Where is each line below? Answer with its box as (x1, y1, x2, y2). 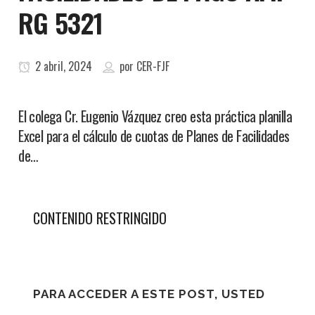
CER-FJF (136, 58, 170, 75)
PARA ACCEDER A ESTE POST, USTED (33, 287, 266, 301)
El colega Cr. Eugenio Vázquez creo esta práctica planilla (18, 105, 292, 127)
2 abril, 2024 (32, 58, 93, 75)
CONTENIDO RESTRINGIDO (33, 207, 167, 229)
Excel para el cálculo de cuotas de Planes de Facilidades (18, 125, 290, 146)
